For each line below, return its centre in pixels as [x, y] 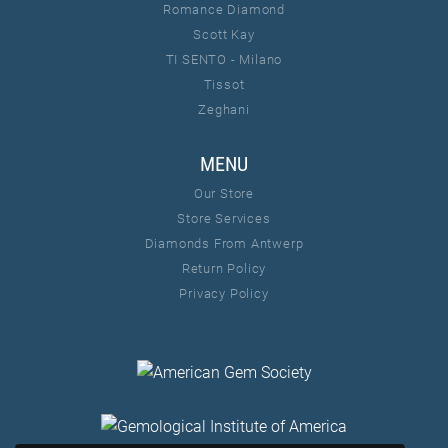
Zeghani [224, 109]
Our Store [224, 193]
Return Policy [224, 268]
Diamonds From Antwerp [224, 243]
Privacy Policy [224, 293]
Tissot [224, 84]
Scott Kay [224, 34]
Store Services [224, 218]
